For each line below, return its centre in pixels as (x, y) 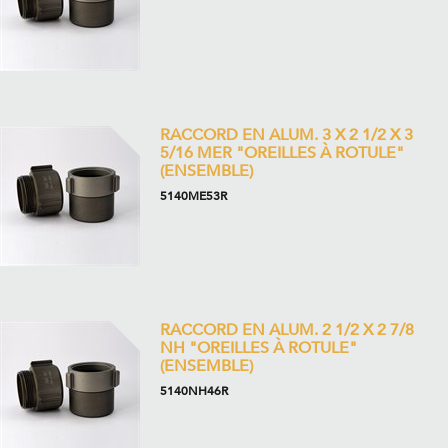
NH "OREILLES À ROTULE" (258, 348)
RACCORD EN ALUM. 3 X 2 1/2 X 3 (286, 135)
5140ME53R (193, 196)
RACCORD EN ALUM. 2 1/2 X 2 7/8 (287, 330)
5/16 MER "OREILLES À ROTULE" (282, 153)
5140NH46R (194, 391)
